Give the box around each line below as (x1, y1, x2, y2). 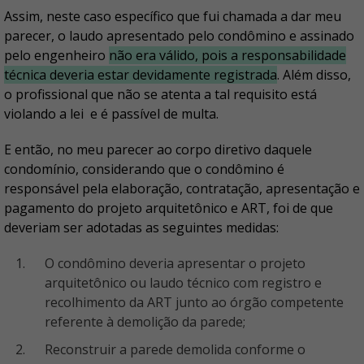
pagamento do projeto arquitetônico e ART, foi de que (4, 199, 333, 218)
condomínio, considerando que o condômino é (4, 160, 284, 179)
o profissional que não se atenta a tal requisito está (4, 85, 317, 104)
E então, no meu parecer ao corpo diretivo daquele (4, 141, 312, 159)
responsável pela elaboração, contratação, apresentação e (4, 180, 360, 198)
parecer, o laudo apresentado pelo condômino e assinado (4, 27, 354, 45)
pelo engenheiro (4, 46, 109, 65)
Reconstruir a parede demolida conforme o (45, 340, 305, 359)
